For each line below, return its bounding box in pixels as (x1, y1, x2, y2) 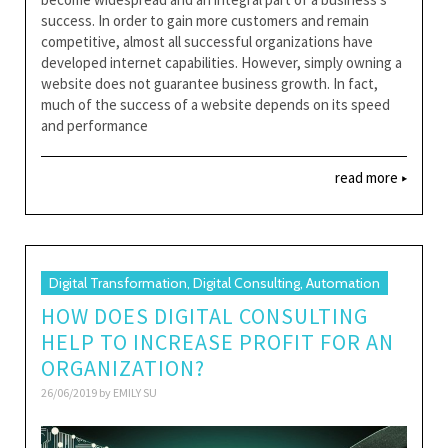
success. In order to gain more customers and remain (41, 10, 369, 30)
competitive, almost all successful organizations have (41, 31, 373, 51)
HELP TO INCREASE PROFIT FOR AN (41, 328, 394, 356)
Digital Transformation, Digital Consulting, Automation (49, 274, 380, 292)
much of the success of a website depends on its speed (41, 94, 390, 114)
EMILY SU (113, 385, 157, 400)
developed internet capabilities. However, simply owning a (41, 52, 402, 72)
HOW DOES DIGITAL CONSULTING (41, 302, 368, 330)
